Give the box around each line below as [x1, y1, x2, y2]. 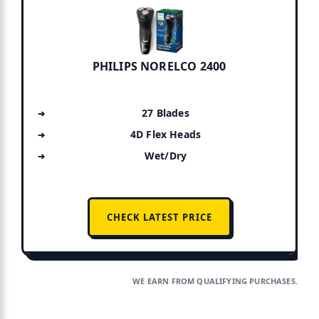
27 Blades [142, 105, 189, 120]
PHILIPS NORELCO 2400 [92, 58, 226, 74]
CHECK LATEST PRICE [106, 210, 212, 224]
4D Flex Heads [130, 127, 202, 141]
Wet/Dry [144, 148, 187, 162]
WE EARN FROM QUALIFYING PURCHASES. [132, 276, 298, 287]
